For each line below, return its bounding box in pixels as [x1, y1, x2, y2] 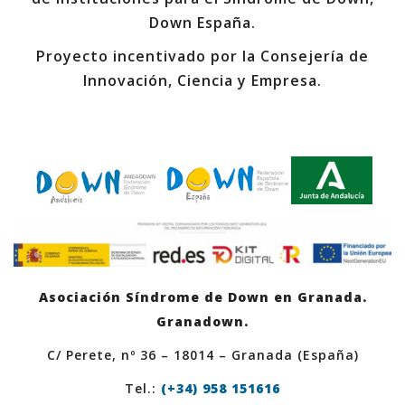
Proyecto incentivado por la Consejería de [36, 46, 369, 66]
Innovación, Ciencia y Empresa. [83, 71, 322, 90]
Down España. [149, 13, 256, 33]
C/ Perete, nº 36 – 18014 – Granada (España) [46, 345, 359, 363]
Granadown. [156, 312, 249, 330]
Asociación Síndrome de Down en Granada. [38, 287, 367, 306]
